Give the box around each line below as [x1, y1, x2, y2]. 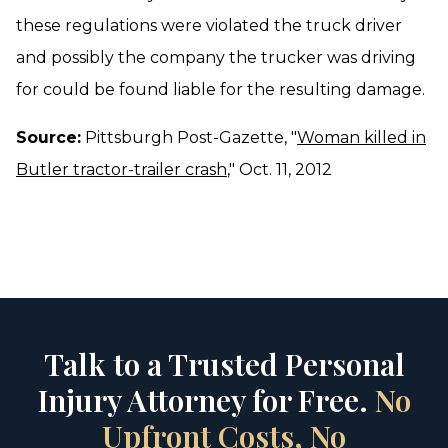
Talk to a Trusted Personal [43, 344, 405, 384]
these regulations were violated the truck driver [16, 16, 402, 35]
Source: [16, 128, 81, 147]
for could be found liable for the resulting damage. [16, 80, 425, 99]
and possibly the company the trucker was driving [16, 48, 416, 67]
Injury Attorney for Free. [37, 380, 375, 420]
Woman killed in [297, 128, 426, 147]
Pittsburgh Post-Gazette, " [81, 128, 297, 147]
